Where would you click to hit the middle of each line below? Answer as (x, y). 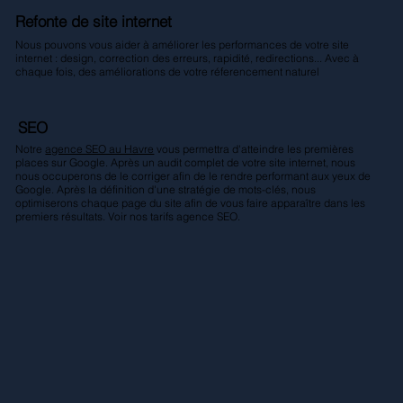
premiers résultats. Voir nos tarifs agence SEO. (128, 217)
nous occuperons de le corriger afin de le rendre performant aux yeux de (193, 176)
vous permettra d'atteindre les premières (254, 149)
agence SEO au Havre (100, 149)
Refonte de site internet (94, 22)
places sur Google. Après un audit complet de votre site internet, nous (186, 163)
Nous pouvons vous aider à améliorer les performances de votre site (183, 44)
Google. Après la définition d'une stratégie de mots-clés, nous (166, 190)
